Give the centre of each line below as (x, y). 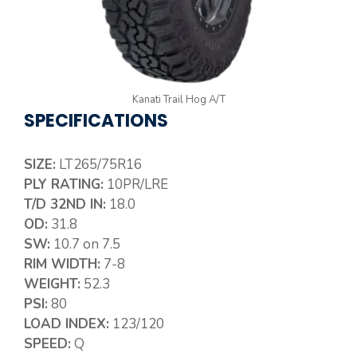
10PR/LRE (136, 184)
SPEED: (47, 343)
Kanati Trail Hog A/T (178, 100)
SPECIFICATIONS (96, 121)
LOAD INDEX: (67, 324)
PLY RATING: (64, 184)
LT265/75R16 (99, 164)
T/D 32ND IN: (65, 204)
